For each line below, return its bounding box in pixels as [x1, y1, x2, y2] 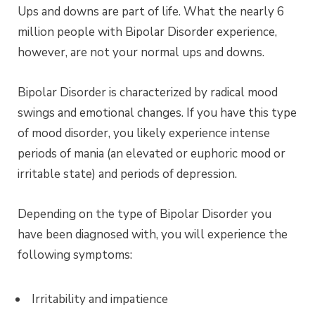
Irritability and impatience [32, 290, 168, 307]
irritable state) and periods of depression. [18, 165, 237, 182]
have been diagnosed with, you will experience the [18, 226, 288, 243]
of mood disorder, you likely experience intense [18, 124, 270, 141]
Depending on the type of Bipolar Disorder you [18, 205, 271, 222]
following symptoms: [18, 246, 132, 263]
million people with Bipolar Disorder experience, [18, 23, 277, 40]
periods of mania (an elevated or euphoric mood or [18, 145, 285, 162]
